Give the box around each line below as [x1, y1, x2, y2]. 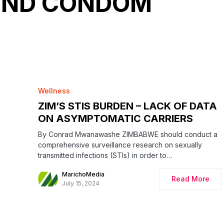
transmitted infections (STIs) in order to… [38, 151, 172, 160]
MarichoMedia [62, 170, 104, 178]
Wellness [38, 86, 70, 95]
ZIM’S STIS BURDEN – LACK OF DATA [38, 100, 217, 112]
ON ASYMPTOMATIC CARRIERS [38, 112, 193, 125]
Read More [171, 174, 209, 183]
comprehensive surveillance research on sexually [38, 140, 202, 149]
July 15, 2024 [62, 179, 99, 187]
